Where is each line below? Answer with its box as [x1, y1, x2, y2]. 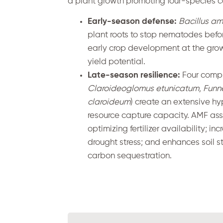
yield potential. [88, 58, 146, 67]
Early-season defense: [88, 17, 177, 26]
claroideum [88, 98, 131, 107]
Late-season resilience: [88, 71, 181, 80]
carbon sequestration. [88, 152, 172, 161]
